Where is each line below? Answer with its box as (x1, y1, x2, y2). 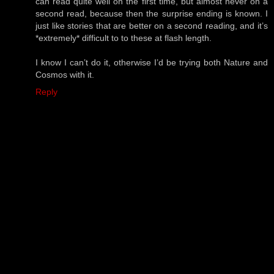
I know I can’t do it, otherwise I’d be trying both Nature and (35, 57, 268, 68)
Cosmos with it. (35, 70, 94, 80)
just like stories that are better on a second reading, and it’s (35, 21, 268, 31)
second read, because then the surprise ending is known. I (35, 9, 268, 19)
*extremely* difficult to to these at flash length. (35, 33, 212, 43)
